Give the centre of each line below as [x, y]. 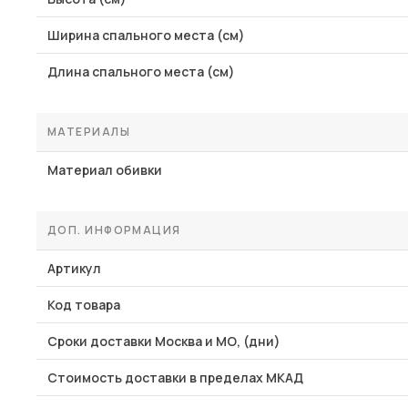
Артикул [74, 268]
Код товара [84, 305]
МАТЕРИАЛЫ [89, 132]
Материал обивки [105, 170]
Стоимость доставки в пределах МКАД [175, 377]
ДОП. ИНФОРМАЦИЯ [114, 230]
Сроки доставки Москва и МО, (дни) [164, 341]
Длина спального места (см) [141, 71]
